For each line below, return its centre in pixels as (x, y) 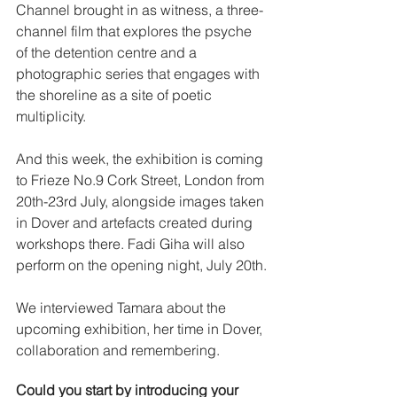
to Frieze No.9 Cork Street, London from (142, 180)
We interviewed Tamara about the (123, 308)
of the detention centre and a (108, 53)
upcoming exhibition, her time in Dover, (141, 329)
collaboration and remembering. (120, 350)
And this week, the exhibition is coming (141, 159)
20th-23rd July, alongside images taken (142, 202)
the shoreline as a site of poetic (116, 95)
